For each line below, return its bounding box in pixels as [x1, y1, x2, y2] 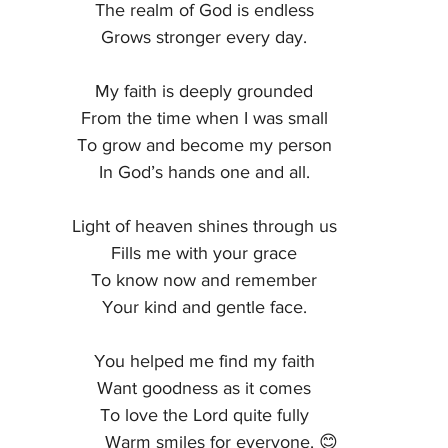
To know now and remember [91, 270, 317, 290]
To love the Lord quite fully [99, 405, 309, 425]
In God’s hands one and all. [98, 162, 310, 182]
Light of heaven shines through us [71, 216, 337, 236]
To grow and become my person [76, 135, 332, 155]
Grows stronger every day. [101, 27, 307, 47]
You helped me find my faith [93, 351, 315, 371]
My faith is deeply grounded [95, 81, 313, 101]
